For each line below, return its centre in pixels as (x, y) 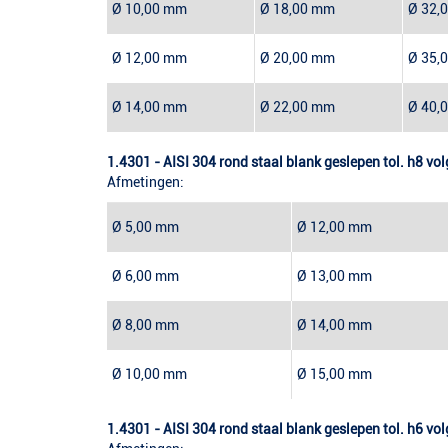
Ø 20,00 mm (297, 58)
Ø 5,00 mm (145, 227)
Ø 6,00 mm (145, 276)
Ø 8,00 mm (145, 325)
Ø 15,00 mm (334, 374)
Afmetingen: (145, 182)
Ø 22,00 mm (297, 107)
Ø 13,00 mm (334, 276)
